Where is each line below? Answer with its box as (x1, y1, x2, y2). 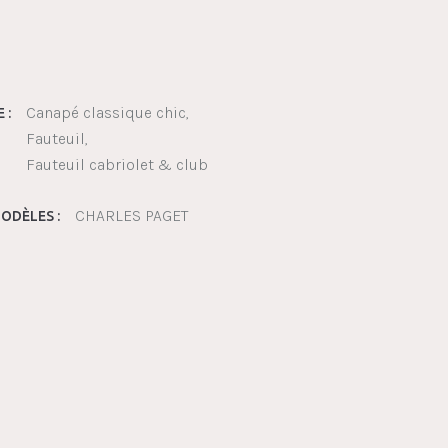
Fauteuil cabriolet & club (26, 155, 208, 174)
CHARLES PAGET (75, 206, 188, 225)
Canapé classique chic (26, 103, 186, 122)
